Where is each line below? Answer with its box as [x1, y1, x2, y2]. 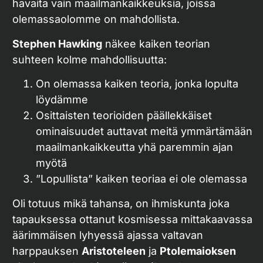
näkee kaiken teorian [102, 37, 210, 50]
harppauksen [12, 244, 82, 257]
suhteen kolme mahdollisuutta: [12, 53, 167, 66]
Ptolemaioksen [160, 244, 236, 257]
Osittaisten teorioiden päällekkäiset [36, 109, 212, 122]
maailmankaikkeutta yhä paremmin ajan [36, 141, 233, 154]
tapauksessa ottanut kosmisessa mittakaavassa [12, 213, 252, 225]
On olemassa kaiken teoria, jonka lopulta [36, 77, 238, 90]
